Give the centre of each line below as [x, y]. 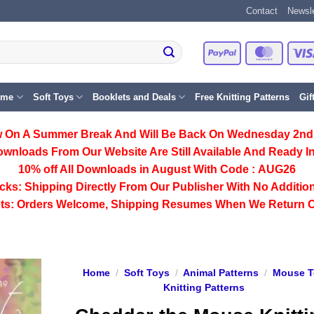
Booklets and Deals [134, 97]
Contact [262, 11]
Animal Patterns [220, 273]
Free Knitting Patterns [242, 97]
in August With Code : [197, 169]
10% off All [47, 169]
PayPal [251, 52]
